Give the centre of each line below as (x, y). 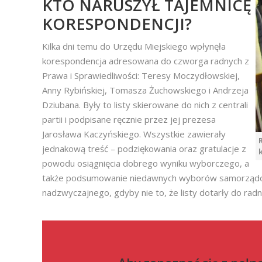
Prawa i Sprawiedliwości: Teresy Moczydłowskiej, (141, 75)
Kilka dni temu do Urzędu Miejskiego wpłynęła (134, 46)
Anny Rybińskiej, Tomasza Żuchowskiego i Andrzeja (145, 90)
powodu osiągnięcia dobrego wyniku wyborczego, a (146, 163)
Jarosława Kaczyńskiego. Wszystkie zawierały (134, 134)
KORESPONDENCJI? (117, 24)
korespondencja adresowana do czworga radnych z (146, 61)
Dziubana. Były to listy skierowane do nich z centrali (145, 105)
